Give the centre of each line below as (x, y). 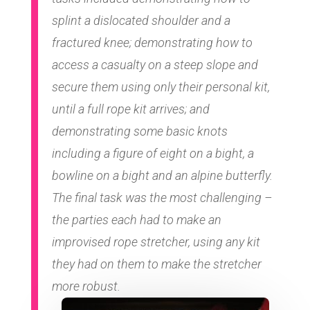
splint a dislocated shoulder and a (141, 20)
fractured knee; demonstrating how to (152, 42)
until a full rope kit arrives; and (130, 109)
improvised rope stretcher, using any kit (156, 241)
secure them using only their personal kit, (161, 86)
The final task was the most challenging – (162, 197)
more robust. (86, 286)
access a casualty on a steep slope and (155, 64)
